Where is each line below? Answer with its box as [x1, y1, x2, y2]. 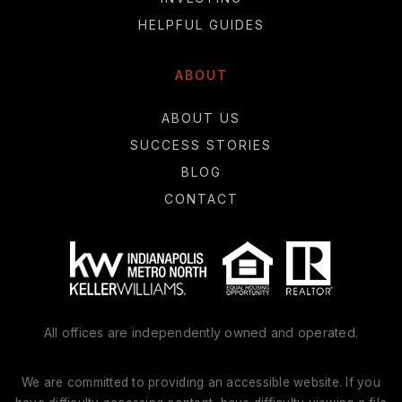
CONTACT [163, 191, 239, 207]
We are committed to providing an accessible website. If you [22, 375, 380, 390]
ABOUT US [162, 110, 240, 127]
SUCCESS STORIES [130, 137, 272, 153]
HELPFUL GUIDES [137, 17, 265, 33]
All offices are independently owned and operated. [43, 325, 359, 341]
